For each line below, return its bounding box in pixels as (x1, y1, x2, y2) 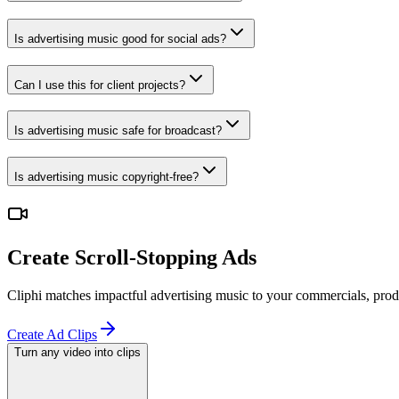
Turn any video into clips (14, 345, 141, 359)
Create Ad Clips (7, 326, 97, 342)
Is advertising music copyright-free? (14, 170, 199, 183)
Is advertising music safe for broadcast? (14, 124, 222, 138)
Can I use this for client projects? (14, 77, 185, 92)
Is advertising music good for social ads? (14, 31, 226, 45)
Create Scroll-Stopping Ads (7, 245, 256, 269)
